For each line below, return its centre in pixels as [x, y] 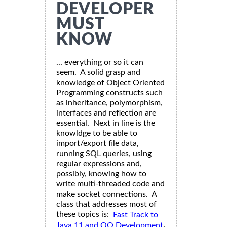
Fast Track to [136, 215]
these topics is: [85, 215]
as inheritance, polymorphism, [109, 103]
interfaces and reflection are [106, 113]
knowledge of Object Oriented [110, 83]
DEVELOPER [105, 9]
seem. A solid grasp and [98, 73]
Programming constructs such [109, 93]
